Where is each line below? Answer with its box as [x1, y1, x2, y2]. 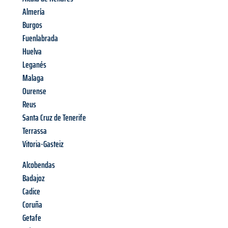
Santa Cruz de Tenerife [22, 110, 86, 125]
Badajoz [22, 171, 45, 186]
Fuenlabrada [22, 31, 58, 46]
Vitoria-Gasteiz [22, 137, 64, 152]
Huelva [22, 44, 42, 59]
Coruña [22, 197, 42, 212]
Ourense [22, 84, 46, 99]
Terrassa [22, 124, 47, 138]
